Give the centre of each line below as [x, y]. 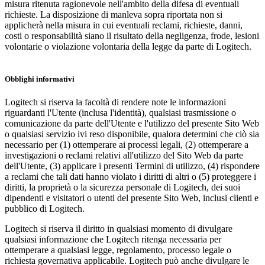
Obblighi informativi [40, 79]
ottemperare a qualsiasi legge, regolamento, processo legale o [118, 250]
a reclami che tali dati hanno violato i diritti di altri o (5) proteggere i [130, 177]
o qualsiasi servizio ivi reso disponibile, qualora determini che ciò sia [132, 134]
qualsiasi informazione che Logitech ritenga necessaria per [113, 240]
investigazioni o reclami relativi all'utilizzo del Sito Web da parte [124, 156]
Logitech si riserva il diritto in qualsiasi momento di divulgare [119, 229]
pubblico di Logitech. [45, 209]
